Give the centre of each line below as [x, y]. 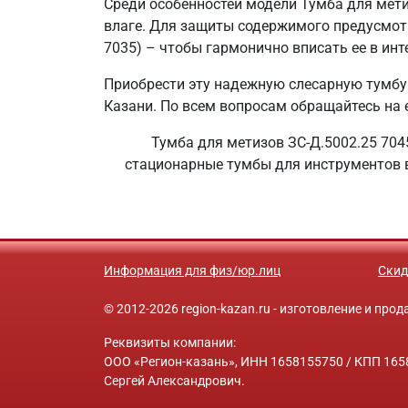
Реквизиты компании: [170, 342]
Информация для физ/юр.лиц [192, 270]
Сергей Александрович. [174, 381]
